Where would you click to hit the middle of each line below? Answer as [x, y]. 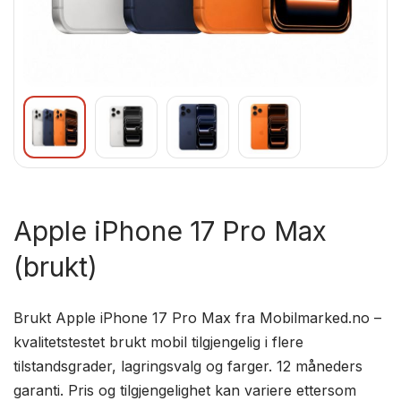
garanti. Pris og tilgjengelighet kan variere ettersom [185, 390]
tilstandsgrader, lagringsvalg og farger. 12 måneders [188, 366]
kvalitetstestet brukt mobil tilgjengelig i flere [159, 342]
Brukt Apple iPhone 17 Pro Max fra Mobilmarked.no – [198, 318]
